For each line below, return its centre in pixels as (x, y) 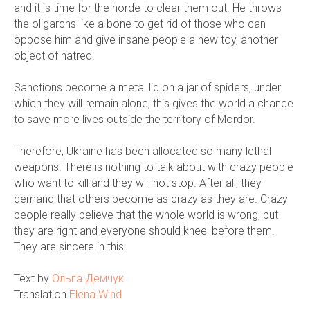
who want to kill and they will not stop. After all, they (138, 183)
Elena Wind (95, 295)
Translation (42, 295)
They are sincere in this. (70, 247)
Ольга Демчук (88, 279)
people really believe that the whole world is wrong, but (146, 215)
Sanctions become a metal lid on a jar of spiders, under (147, 88)
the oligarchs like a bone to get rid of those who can (140, 24)
